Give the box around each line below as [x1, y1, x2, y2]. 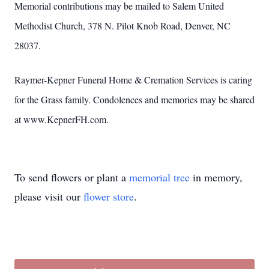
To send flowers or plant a [14, 170, 129, 184]
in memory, [190, 170, 243, 184]
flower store [83, 189, 134, 204]
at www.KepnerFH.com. [14, 113, 109, 125]
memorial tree [129, 170, 190, 184]
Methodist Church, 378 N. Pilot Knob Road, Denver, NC [14, 19, 231, 32]
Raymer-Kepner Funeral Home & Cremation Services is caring [14, 73, 252, 86]
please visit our [14, 189, 83, 204]
